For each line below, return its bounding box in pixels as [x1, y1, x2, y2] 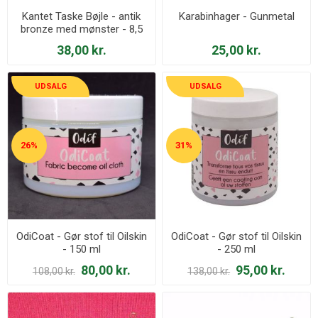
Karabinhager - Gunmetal [178, 9, 295, 23]
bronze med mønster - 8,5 [20, 22, 143, 35]
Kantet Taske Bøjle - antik [22, 9, 141, 23]
